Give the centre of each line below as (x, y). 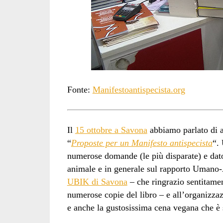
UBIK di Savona (97, 181)
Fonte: (80, 90)
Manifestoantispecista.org (139, 90)
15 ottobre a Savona (111, 130)
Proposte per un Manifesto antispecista (142, 143)
